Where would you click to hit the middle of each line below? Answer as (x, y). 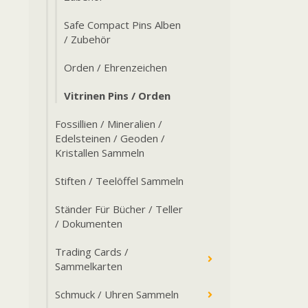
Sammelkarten (89, 266)
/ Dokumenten (89, 223)
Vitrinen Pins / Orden (117, 96)
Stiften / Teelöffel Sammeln (119, 181)
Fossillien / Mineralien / (109, 124)
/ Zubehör (87, 39)
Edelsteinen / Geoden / (110, 138)
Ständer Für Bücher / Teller (119, 209)
